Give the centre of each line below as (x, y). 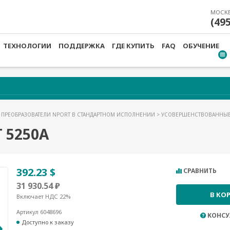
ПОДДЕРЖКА (82, 46)
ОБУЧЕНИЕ (201, 46)
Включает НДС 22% (43, 196)
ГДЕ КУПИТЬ (133, 46)
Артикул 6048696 (39, 212)
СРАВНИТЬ (200, 171)
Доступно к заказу (47, 222)
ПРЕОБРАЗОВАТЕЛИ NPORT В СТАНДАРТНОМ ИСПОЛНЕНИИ (79, 114)
